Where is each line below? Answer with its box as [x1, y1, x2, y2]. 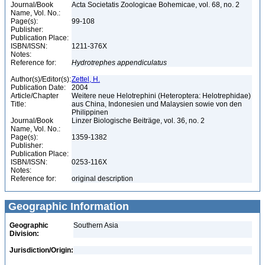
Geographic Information [5, 201, 129, 212]
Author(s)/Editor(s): [11, 75, 71, 83]
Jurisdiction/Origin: [9, 246, 73, 254]
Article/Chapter [11, 92, 59, 100]
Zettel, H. [72, 75, 100, 83]
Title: [11, 100, 26, 108]
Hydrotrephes [72, 59, 115, 67]
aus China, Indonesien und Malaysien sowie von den [72, 100, 242, 108]
